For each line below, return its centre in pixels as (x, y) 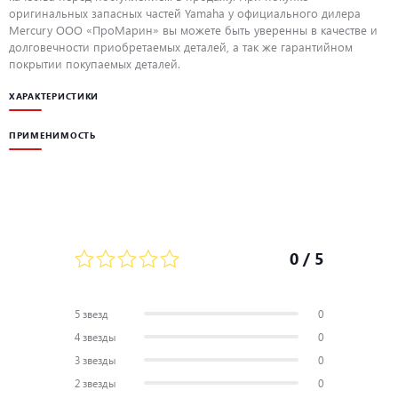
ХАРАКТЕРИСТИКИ (54, 96)
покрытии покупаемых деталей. (95, 64)
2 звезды (96, 382)
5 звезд (92, 313)
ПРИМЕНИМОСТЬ (52, 135)
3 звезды (96, 359)
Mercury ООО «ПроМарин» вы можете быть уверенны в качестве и (193, 30)
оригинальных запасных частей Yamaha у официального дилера (185, 13)
